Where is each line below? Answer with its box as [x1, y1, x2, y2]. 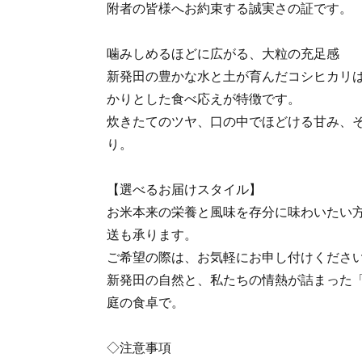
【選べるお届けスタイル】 [107, 183, 262, 196]
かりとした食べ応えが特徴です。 [107, 92, 301, 106]
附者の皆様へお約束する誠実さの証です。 [107, 2, 352, 15]
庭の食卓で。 [107, 296, 184, 309]
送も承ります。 [107, 228, 197, 242]
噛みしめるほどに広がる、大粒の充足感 [107, 47, 339, 61]
